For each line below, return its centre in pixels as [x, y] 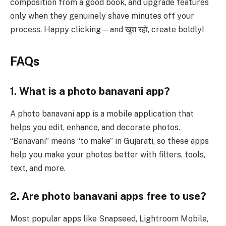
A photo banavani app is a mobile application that [102, 114]
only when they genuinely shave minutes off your [102, 16]
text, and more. [38, 168]
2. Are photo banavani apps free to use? [108, 196]
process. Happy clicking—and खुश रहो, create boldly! [107, 29]
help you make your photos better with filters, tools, [108, 154]
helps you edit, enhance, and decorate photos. [95, 127]
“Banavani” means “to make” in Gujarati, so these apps [109, 141]
